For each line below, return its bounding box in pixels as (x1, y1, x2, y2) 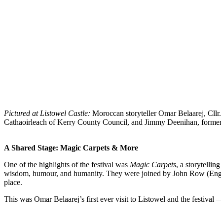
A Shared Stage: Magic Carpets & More (4, 143, 138, 152)
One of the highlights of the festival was (4, 160, 130, 169)
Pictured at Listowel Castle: (4, 109, 90, 117)
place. (4, 178, 22, 186)
